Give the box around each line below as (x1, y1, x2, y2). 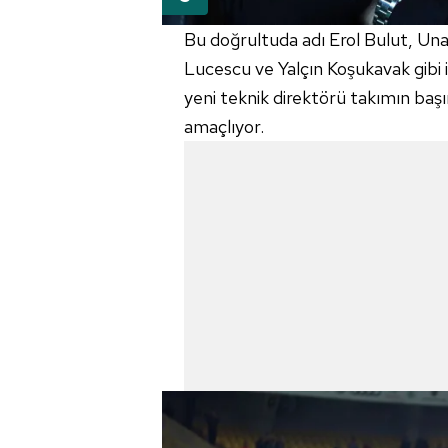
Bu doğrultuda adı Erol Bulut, (184, 27, 417, 51)
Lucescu (184, 56, 251, 80)
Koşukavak (327, 56, 410, 80)
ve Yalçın (251, 56, 327, 80)
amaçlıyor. (184, 114, 264, 138)
